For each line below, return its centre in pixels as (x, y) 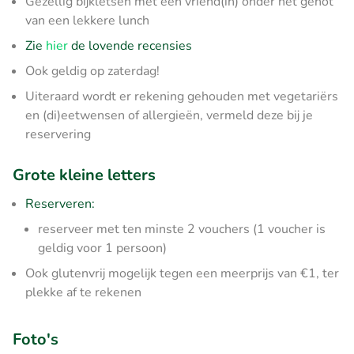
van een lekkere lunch (87, 20)
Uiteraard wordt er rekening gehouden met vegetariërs (182, 96)
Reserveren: (60, 203)
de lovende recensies (130, 45)
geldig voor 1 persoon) (102, 248)
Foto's (36, 339)
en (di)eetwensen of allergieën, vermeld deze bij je (169, 115)
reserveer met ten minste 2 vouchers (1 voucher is (182, 229)
